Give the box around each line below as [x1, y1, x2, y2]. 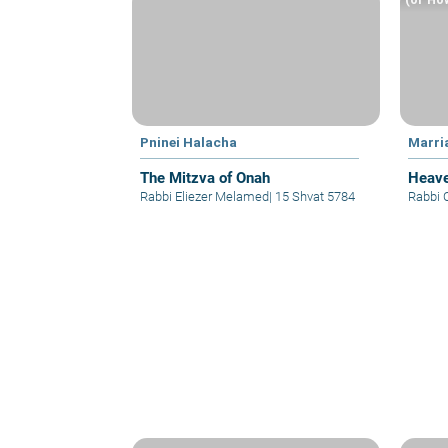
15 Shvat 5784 [272, 189, 355, 205]
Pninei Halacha [140, 134, 237, 151]
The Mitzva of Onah [140, 169, 270, 188]
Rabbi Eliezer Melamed [140, 189, 269, 205]
